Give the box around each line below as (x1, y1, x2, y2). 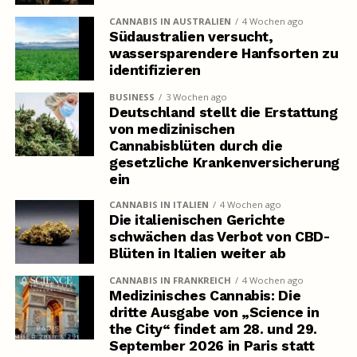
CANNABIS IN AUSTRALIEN (108, 15, 231, 28)
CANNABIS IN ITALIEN (108, 198, 209, 211)
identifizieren (108, 62, 201, 79)
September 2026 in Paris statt (108, 338, 315, 355)
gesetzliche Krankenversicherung (108, 155, 339, 171)
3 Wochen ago (165, 91, 227, 104)
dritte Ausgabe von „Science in (108, 304, 320, 321)
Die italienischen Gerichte (108, 212, 285, 229)
